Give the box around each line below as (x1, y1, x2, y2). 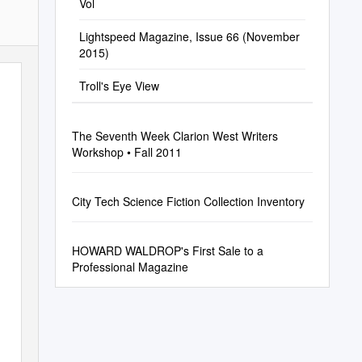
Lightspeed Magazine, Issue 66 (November (78, 28, 300, 44)
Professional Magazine (71, 259, 188, 275)
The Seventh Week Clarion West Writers (71, 128, 278, 144)
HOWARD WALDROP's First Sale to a (71, 242, 263, 259)
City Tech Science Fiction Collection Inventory (71, 193, 305, 209)
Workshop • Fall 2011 (71, 144, 182, 160)
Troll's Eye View (78, 78, 159, 94)
